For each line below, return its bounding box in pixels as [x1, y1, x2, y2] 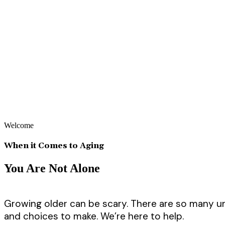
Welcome [4, 121, 34, 130]
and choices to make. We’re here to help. [4, 210, 184, 223]
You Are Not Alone [4, 161, 100, 175]
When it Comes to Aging [4, 141, 104, 151]
